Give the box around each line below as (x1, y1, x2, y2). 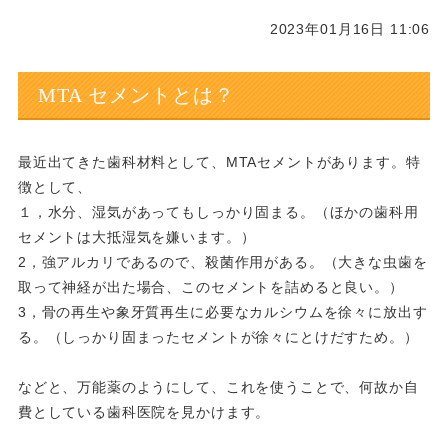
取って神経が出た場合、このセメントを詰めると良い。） (17, 279, 404, 295)
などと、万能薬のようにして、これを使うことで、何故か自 (17, 379, 419, 395)
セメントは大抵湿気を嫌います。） (17, 229, 256, 245)
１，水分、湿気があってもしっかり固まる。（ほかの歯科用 (17, 204, 419, 220)
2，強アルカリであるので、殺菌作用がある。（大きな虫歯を (17, 254, 428, 270)
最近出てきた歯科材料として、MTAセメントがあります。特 (17, 154, 421, 170)
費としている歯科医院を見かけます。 (17, 404, 271, 420)
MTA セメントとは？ (37, 84, 235, 106)
